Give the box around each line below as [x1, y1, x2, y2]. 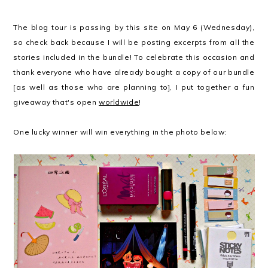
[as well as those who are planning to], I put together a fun [13, 82, 255, 92]
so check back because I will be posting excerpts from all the [13, 37, 255, 47]
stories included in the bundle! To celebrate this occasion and [13, 52, 255, 62]
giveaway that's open [13, 97, 99, 106]
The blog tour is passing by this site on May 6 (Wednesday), [13, 22, 255, 32]
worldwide [99, 97, 139, 106]
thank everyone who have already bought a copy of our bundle [13, 67, 255, 77]
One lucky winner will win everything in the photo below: [13, 127, 227, 136]
